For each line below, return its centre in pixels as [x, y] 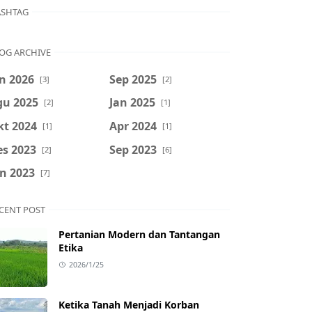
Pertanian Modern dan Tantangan [139, 234]
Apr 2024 [133, 126]
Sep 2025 [133, 79]
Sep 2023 [133, 149]
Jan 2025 [132, 102]
